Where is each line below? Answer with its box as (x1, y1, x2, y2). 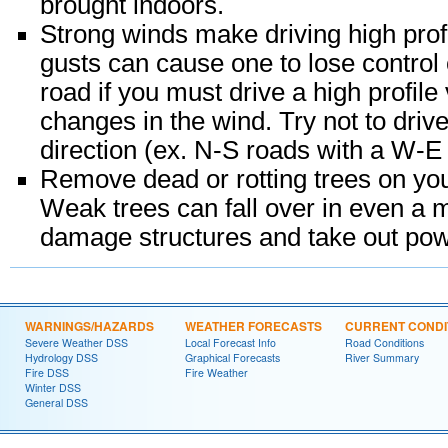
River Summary (345, 350, 419, 366)
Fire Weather (185, 365, 248, 381)
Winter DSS (25, 380, 81, 396)
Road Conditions (345, 335, 424, 351)
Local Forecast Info (185, 335, 276, 351)
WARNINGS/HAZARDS (25, 317, 154, 336)
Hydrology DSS (25, 350, 98, 366)
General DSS (25, 395, 88, 411)
